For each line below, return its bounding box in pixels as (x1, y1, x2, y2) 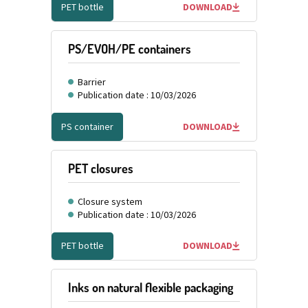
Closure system (78, 195, 142, 208)
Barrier (78, 75, 106, 88)
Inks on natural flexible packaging (68, 280, 233, 296)
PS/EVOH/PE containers (68, 41, 191, 56)
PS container (61, 120, 113, 133)
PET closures (68, 160, 133, 176)
